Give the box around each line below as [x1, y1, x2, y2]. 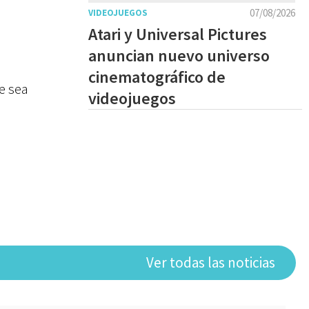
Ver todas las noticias [146, 253, 275, 272]
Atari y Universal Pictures [88, 23, 267, 45]
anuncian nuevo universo [88, 45, 270, 66]
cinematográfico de [88, 66, 226, 88]
